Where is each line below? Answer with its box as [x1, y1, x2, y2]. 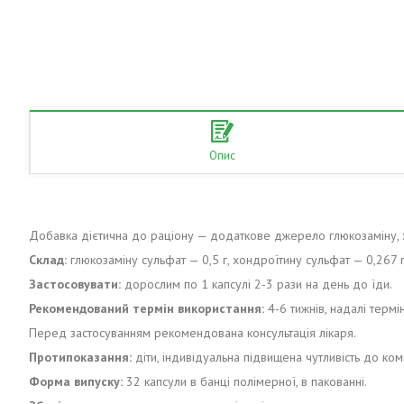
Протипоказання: [29, 348, 132, 365]
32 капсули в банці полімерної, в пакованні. [126, 372, 367, 390]
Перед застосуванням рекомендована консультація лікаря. [29, 324, 356, 341]
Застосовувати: [29, 275, 121, 292]
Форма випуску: [29, 372, 126, 390]
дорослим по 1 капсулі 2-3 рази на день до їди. [121, 275, 392, 292]
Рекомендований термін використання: [29, 299, 264, 317]
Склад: [29, 251, 67, 268]
